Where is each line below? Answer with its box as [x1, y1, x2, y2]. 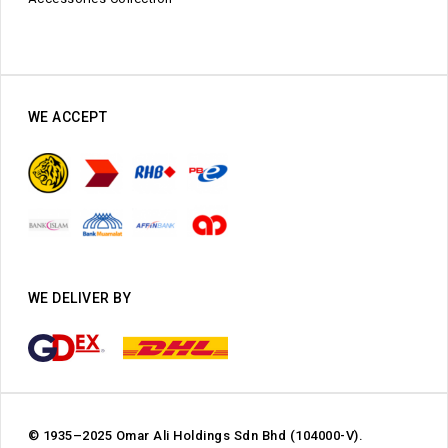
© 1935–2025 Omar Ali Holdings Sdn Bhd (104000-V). [27, 427, 364, 443]
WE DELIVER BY [27, 289, 132, 306]
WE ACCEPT [27, 109, 108, 126]
